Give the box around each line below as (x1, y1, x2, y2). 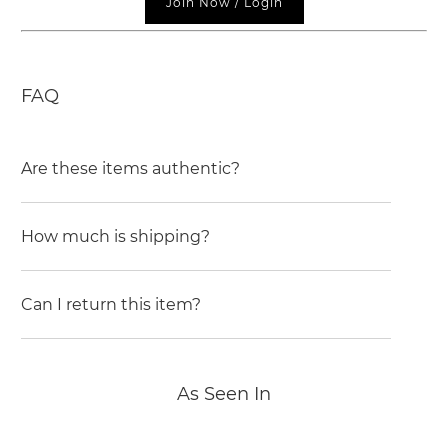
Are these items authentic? (21, 159, 241, 179)
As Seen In (177, 383, 271, 406)
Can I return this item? (21, 295, 202, 315)
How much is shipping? (21, 227, 211, 247)
